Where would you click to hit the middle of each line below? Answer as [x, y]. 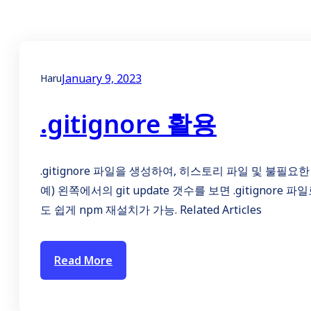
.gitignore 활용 [128, 124]
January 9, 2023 [102, 78]
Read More [83, 261]
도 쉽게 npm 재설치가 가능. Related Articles [151, 210]
